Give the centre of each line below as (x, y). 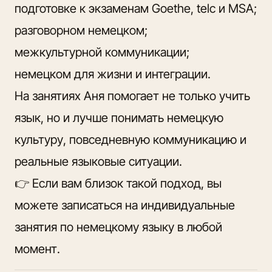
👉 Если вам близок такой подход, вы (118, 183)
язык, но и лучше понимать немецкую (119, 117)
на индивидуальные (180, 205)
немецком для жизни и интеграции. (113, 74)
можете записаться (70, 205)
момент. (37, 249)
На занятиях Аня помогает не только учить (132, 96)
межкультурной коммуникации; (102, 52)
